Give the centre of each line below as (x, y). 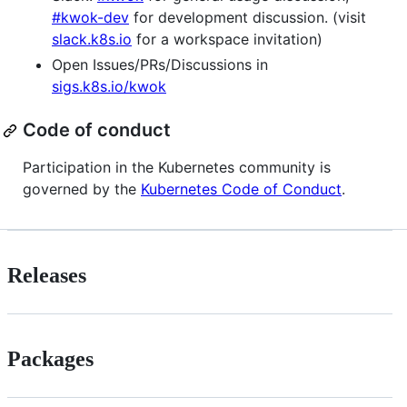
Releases (47, 276)
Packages (50, 358)
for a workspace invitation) (227, 40)
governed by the (82, 189)
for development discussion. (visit (248, 18)
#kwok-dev (90, 18)
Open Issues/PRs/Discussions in (160, 65)
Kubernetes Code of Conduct (241, 189)
